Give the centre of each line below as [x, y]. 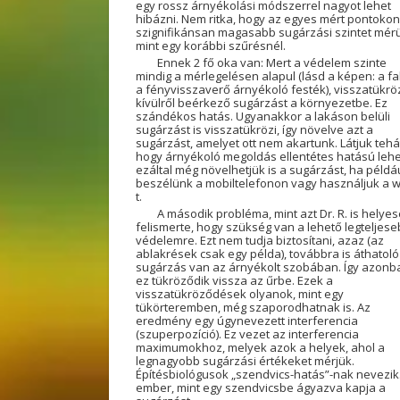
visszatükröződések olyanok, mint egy [240, 294]
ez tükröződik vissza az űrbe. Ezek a [234, 280]
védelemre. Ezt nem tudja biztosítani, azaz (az [260, 240]
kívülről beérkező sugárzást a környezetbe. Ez [262, 103]
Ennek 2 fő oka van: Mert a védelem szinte [272, 62]
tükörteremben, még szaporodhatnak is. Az [253, 307]
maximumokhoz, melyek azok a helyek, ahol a [260, 347]
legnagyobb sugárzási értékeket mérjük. [245, 361]
